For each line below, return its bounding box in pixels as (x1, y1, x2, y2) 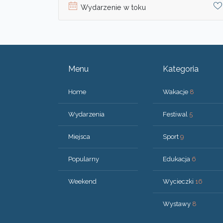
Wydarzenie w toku (81, 2, 146, 11)
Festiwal (163, 110, 189, 118)
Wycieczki (163, 177, 195, 185)
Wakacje (163, 88, 190, 96)
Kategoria (163, 64, 199, 74)
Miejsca (68, 132, 90, 140)
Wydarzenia (68, 110, 105, 118)
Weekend (68, 177, 97, 185)
